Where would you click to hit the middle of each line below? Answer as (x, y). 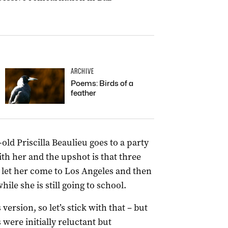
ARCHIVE (82, 71)
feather (83, 93)
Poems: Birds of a (102, 83)
